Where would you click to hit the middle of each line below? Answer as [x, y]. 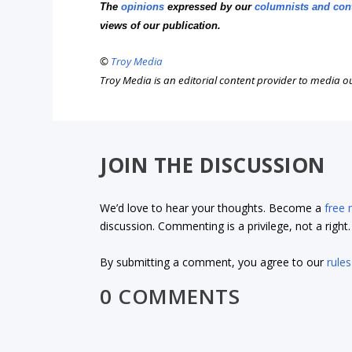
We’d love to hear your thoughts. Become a [213, 208]
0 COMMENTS [170, 296]
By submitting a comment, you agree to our [214, 262]
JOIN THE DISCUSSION [213, 165]
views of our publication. [161, 25]
